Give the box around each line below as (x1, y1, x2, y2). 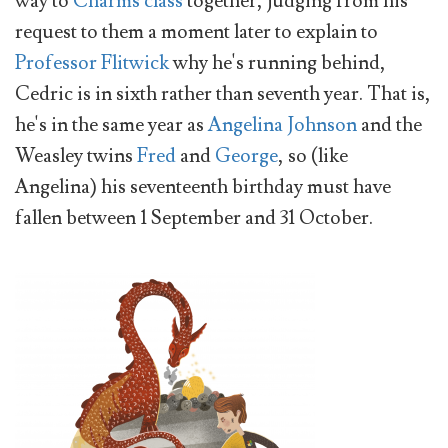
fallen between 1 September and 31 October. (15, 204, 373, 231)
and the (357, 111, 422, 138)
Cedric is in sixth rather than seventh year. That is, (15, 80, 431, 107)
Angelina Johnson (208, 111, 357, 138)
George (215, 142, 278, 169)
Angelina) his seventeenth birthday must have (15, 173, 391, 200)
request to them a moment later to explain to (15, 18, 378, 45)
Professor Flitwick (15, 49, 169, 76)
